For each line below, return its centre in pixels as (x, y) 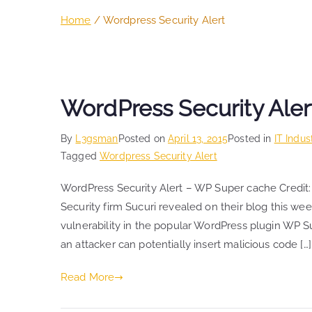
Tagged (80, 156)
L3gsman (97, 139)
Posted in (251, 139)
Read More (88, 278)
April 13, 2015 (198, 139)
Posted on (143, 139)
